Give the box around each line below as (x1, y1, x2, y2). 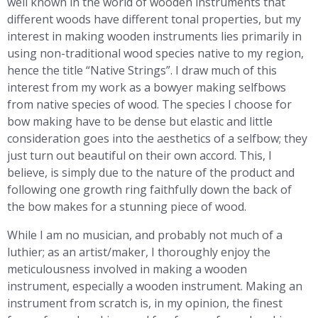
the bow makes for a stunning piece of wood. (7, 199, 246, 214)
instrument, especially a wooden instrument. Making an (7, 278, 302, 294)
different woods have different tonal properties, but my (7, 11, 301, 27)
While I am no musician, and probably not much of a (7, 227, 283, 243)
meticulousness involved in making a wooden (7, 261, 247, 277)
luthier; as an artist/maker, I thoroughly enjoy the (7, 244, 270, 260)
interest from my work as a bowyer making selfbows (7, 79, 286, 95)
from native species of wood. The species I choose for (7, 97, 292, 112)
